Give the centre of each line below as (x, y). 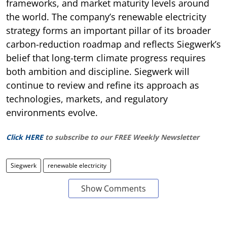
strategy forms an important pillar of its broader (108, 30)
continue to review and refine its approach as (103, 85)
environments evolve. (52, 112)
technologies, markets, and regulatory (87, 99)
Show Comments (113, 188)
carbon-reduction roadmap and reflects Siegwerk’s (113, 44)
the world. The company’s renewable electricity (106, 16)
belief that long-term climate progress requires (106, 58)
